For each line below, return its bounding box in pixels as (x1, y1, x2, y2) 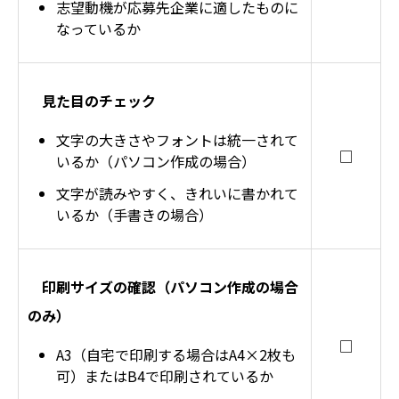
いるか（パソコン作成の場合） (56, 151, 256, 172)
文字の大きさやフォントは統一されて (56, 129, 298, 151)
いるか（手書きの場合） (56, 204, 213, 225)
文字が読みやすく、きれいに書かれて (56, 183, 298, 204)
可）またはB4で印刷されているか (56, 365, 273, 387)
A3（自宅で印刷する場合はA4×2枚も (56, 344, 296, 365)
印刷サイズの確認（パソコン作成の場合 (42, 276, 298, 297)
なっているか (56, 18, 141, 39)
